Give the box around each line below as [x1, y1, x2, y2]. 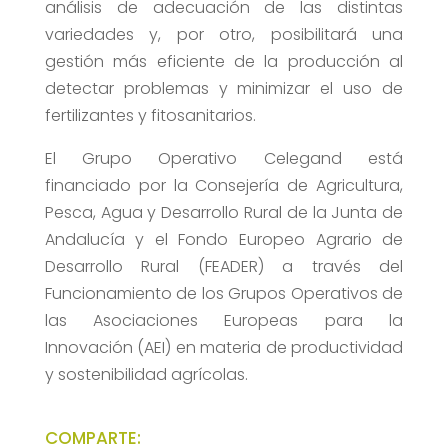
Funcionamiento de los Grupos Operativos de [44, 282, 404, 306]
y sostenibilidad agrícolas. [44, 363, 248, 387]
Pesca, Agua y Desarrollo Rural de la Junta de [44, 201, 404, 225]
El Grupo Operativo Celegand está [44, 147, 404, 171]
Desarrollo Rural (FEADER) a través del [44, 255, 404, 279]
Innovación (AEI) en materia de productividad [44, 336, 404, 360]
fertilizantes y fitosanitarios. [44, 104, 256, 128]
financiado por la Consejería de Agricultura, [44, 174, 404, 198]
